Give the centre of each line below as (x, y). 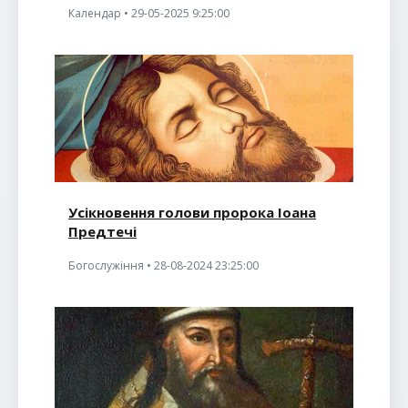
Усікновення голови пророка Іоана (192, 212)
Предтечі (102, 231)
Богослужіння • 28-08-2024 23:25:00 (163, 265)
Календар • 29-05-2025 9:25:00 (149, 13)
